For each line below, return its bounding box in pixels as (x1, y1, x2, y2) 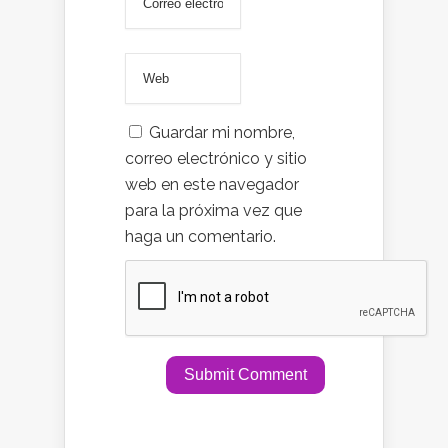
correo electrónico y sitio (125, 149, 307, 169)
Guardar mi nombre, (149, 123, 295, 143)
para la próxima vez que (125, 201, 302, 221)
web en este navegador (125, 175, 299, 195)
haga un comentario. (125, 227, 276, 247)
